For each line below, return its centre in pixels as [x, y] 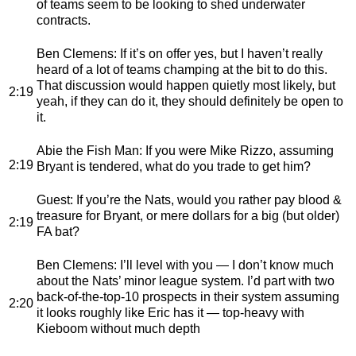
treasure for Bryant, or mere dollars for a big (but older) [188, 215]
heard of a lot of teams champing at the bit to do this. [182, 69]
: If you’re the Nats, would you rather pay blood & [206, 199]
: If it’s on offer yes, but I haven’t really [218, 53]
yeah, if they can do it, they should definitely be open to [190, 101]
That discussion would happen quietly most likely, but [186, 85]
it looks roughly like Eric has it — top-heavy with [170, 312]
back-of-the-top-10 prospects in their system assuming [188, 296]
